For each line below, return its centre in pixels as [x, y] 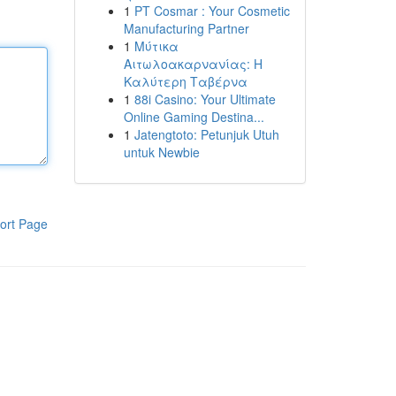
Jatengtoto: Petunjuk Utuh [206, 134]
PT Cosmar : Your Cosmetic [212, 11]
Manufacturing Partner [186, 28]
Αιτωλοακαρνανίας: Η [193, 64]
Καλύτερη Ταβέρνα [185, 81]
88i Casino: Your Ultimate [205, 99]
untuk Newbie [161, 152]
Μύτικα [156, 46]
